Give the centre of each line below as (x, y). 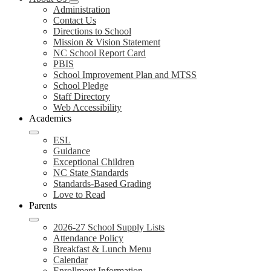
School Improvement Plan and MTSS (125, 75)
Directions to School (92, 31)
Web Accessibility (87, 107)
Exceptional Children (94, 162)
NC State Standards (91, 173)
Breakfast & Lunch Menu (102, 249)
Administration (82, 9)
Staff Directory (82, 96)
